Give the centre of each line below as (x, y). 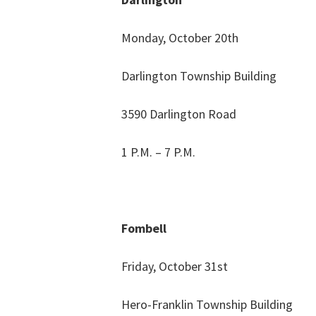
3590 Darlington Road (179, 114)
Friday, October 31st (175, 267)
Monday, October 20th (180, 38)
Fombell (144, 229)
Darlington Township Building (199, 76)
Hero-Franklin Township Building (207, 305)
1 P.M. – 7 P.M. (158, 152)
